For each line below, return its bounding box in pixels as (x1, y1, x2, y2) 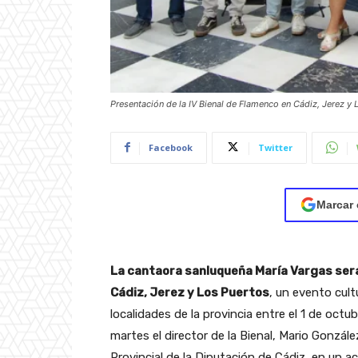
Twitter (258, 141, 292, 153)
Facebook (149, 141, 193, 153)
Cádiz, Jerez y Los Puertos (110, 284, 269, 300)
